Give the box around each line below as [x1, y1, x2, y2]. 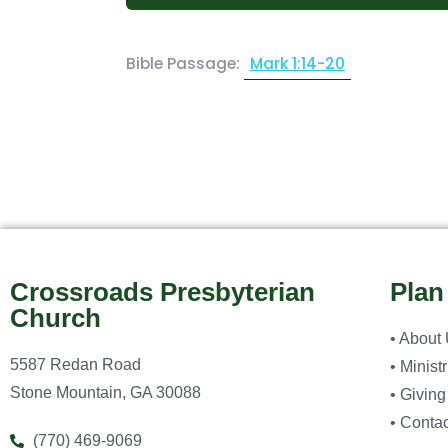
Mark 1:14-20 [249, 52, 345, 74]
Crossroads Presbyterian [10, 276, 315, 307]
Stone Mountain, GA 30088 [10, 383, 201, 401]
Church [10, 302, 101, 333]
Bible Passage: [125, 52, 244, 74]
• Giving [389, 385, 446, 403]
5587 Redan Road [10, 355, 141, 373]
